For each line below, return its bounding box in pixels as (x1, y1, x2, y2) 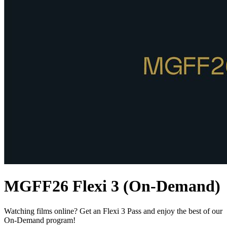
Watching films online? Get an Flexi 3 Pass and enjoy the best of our (4, 206, 222, 215)
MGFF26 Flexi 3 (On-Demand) (4, 177, 220, 196)
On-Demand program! (4, 215, 75, 224)
